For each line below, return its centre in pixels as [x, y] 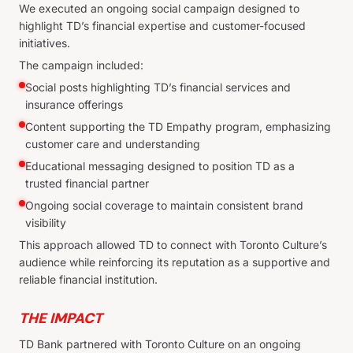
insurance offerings [74, 104]
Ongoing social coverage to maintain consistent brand [164, 205]
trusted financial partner [87, 183]
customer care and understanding [113, 143]
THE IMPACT [61, 318]
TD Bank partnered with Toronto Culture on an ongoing [160, 344]
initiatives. [45, 43]
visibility [46, 222]
